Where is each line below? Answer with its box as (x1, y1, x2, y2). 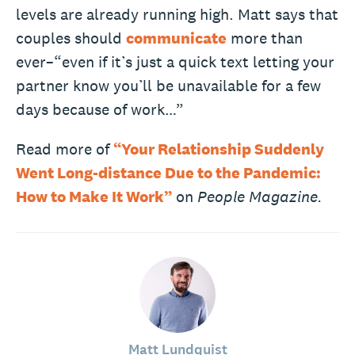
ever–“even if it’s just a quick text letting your (16, 51, 334, 72)
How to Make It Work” (16, 185, 172, 207)
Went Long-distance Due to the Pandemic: (16, 162, 321, 183)
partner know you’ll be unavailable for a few (16, 74, 321, 96)
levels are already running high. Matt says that (16, 3, 338, 25)
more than (227, 27, 303, 48)
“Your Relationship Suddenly (113, 138, 324, 159)
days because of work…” (16, 98, 184, 120)
